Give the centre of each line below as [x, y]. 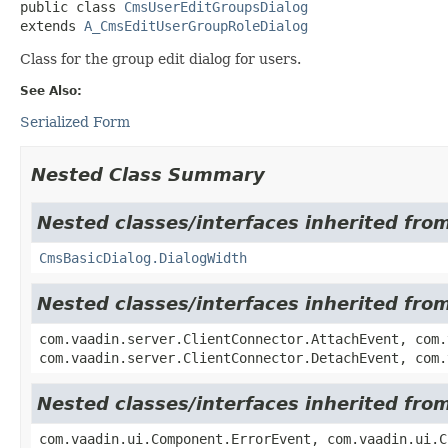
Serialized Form [75, 121]
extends [52, 25]
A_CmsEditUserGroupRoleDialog [196, 25]
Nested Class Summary [148, 174]
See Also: [51, 90]
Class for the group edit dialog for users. [160, 58]
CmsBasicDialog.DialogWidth [143, 257]
